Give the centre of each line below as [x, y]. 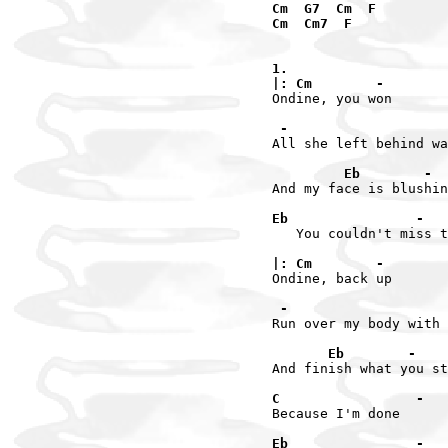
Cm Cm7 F [312, 23]
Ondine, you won [332, 98]
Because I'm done [336, 413]
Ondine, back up [332, 278]
